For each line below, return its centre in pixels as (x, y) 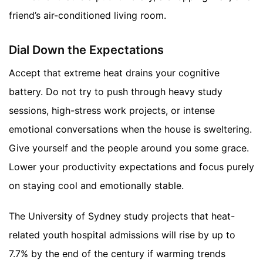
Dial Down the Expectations (86, 50)
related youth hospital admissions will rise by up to (122, 235)
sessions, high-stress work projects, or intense (112, 110)
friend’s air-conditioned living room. (87, 15)
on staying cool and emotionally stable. (96, 185)
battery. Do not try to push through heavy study (116, 91)
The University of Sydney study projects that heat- (122, 216)
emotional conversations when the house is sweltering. (130, 129)
